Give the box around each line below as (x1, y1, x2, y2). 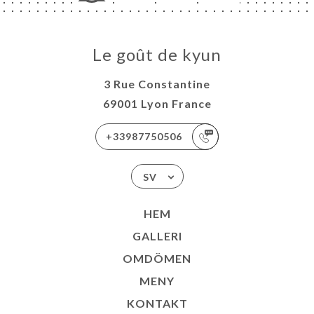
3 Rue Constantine (104, 77, 210, 91)
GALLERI (132, 229, 182, 243)
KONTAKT (126, 296, 188, 310)
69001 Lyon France (102, 97, 212, 111)
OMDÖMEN (123, 252, 191, 266)
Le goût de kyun (93, 44, 221, 65)
